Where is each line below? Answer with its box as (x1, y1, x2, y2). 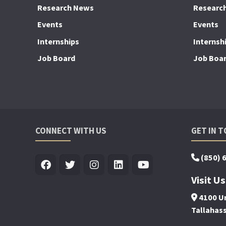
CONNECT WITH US (35, 125, 106, 136)
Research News (37, 2, 94, 13)
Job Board (37, 53, 76, 64)
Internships (37, 36, 80, 46)
